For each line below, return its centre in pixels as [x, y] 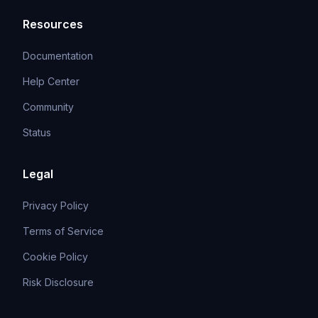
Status [37, 132]
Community [48, 106]
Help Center [51, 81]
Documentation [58, 55]
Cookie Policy [55, 256]
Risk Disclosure [58, 282]
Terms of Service [63, 231]
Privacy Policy [56, 205]
